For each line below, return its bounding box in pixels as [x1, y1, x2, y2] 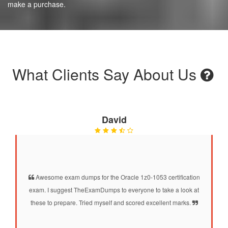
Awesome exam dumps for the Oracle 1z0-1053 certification [34, 172, 200, 181]
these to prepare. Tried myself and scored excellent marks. [30, 197, 192, 207]
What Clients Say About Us [12, 63, 201, 85]
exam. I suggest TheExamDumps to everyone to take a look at [29, 185, 199, 194]
